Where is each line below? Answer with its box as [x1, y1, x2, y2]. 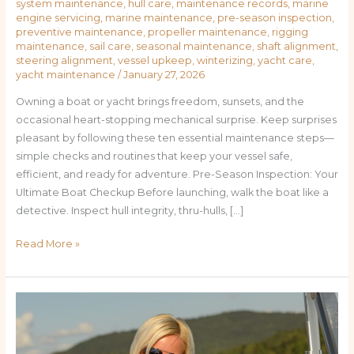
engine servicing [15, 12, 100, 24]
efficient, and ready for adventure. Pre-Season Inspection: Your [15, 168, 338, 181]
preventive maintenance [15, 26, 143, 39]
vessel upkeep [117, 55, 192, 67]
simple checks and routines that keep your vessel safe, [15, 150, 292, 163]
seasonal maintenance [135, 40, 252, 53]
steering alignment [15, 55, 113, 67]
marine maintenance [104, 12, 213, 24]
